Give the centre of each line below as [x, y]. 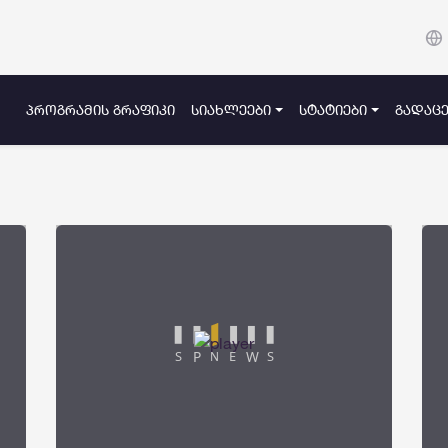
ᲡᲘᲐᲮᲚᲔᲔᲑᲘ [231, 110]
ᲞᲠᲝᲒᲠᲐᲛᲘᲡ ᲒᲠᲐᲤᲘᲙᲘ [101, 110]
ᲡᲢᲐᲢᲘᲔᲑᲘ [333, 110]
